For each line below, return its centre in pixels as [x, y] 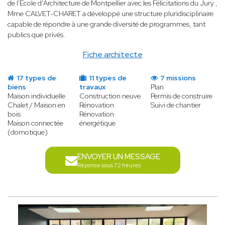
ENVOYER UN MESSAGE [119, 157]
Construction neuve [110, 96]
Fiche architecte [113, 55]
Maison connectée [35, 123]
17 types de [36, 78]
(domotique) [28, 132]
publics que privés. [36, 35]
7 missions [178, 78]
